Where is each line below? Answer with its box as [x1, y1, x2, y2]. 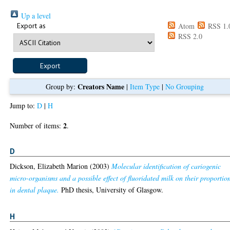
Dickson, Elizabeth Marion [10, 161, 88, 171]
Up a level [19, 10, 51, 21]
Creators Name [78, 81, 125, 92]
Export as [17, 21, 46, 30]
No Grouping [165, 81, 204, 91]
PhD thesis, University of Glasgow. [59, 185, 164, 195]
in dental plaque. [10, 185, 60, 195]
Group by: [46, 81, 78, 91]
